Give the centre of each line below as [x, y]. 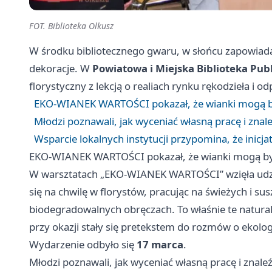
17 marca [160, 245]
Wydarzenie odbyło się [83, 245]
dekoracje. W [61, 69]
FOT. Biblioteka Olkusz [71, 26]
